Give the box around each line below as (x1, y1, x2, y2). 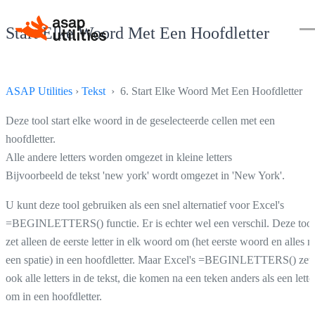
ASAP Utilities (6, 84, 72, 97)
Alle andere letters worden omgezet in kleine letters (6, 150, 232, 163)
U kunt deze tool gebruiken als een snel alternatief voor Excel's (6, 198, 284, 211)
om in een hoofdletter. (6, 290, 102, 302)
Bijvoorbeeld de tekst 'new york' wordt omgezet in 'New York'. (6, 169, 285, 181)
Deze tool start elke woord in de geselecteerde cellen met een (6, 114, 275, 127)
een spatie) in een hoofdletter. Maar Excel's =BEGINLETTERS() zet (6, 253, 311, 266)
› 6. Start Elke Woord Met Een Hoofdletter (105, 84, 302, 97)
